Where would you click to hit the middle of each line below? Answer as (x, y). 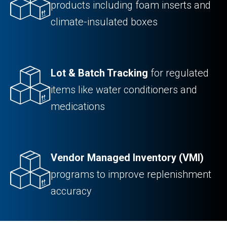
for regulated (178, 73)
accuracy (71, 191)
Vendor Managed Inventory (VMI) (127, 157)
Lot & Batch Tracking (99, 73)
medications (78, 106)
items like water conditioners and (124, 89)
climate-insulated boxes (104, 22)
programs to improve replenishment (131, 174)
